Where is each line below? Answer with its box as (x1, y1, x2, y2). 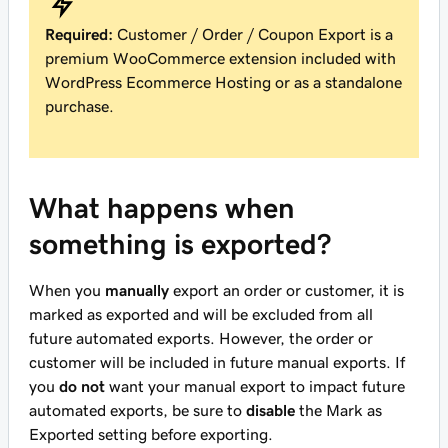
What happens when (29, 194, 295, 222)
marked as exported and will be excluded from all (29, 306, 373, 322)
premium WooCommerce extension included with (45, 50, 396, 66)
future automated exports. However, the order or (29, 330, 373, 346)
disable (246, 402, 295, 418)
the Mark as (295, 402, 382, 418)
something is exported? (29, 230, 331, 258)
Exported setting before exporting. (29, 426, 273, 442)
